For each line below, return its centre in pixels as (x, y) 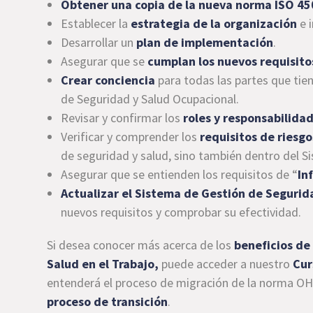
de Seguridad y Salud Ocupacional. (150, 99)
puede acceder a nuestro (225, 263)
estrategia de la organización (214, 23)
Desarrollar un (99, 42)
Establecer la (96, 23)
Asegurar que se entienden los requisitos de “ (180, 174)
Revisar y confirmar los (122, 117)
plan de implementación (205, 42)
